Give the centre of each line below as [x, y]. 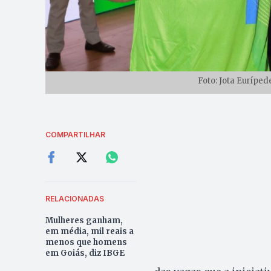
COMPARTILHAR [75, 134]
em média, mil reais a [89, 231]
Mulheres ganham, [84, 220]
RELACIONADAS [74, 198]
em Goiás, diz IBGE [85, 253]
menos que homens [86, 242]
